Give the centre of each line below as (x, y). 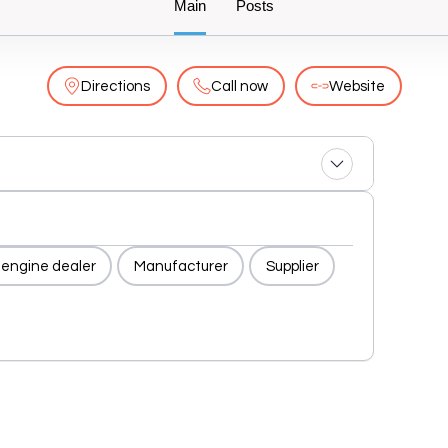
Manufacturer (180, 266)
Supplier (292, 266)
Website (357, 86)
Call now (239, 86)
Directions (115, 86)
